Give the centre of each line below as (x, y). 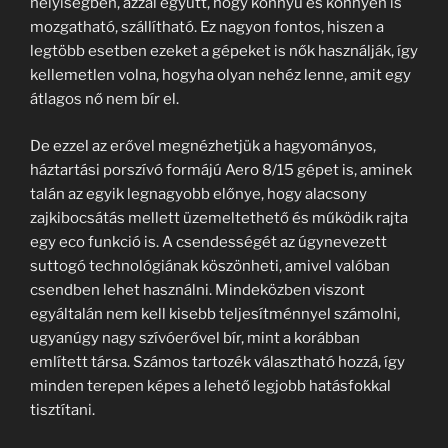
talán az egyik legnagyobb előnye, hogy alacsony (198, 193)
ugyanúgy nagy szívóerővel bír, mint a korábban (195, 337)
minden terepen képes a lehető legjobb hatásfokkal (210, 385)
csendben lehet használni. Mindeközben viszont (197, 289)
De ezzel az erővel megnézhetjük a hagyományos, (203, 145)
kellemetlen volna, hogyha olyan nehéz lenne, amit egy (220, 75)
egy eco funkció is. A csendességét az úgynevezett (208, 241)
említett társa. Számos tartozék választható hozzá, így (217, 361)
